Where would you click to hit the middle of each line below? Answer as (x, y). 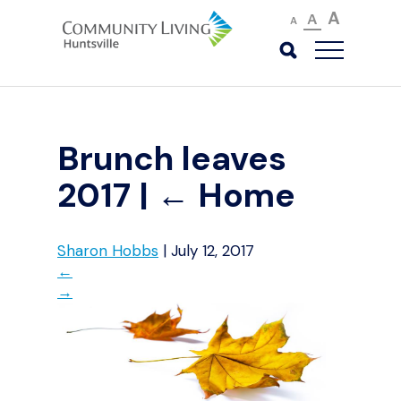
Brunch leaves (172, 159)
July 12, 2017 (213, 251)
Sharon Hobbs (108, 251)
